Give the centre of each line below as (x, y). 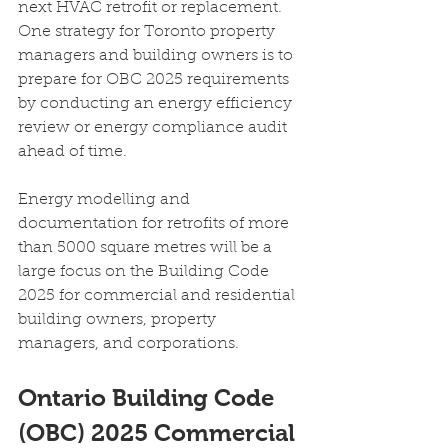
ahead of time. (72, 152)
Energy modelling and (106, 200)
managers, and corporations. (128, 344)
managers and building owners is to (157, 56)
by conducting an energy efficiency (157, 104)
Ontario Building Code (149, 397)
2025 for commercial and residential (158, 296)
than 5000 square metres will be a (147, 248)
